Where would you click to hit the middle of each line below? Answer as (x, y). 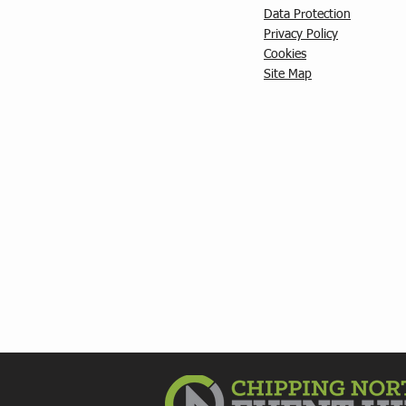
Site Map (288, 74)
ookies (289, 54)
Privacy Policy (301, 34)
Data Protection (307, 14)
